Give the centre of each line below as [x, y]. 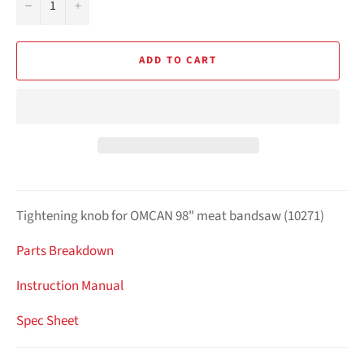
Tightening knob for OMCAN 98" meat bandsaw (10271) [170, 216]
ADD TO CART [178, 61]
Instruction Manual [70, 286]
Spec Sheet [48, 321]
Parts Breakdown [65, 251]
